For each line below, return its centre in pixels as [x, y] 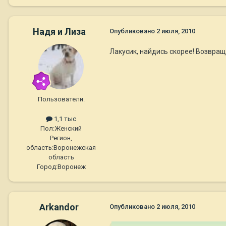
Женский [68, 128]
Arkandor [59, 207]
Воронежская [75, 147]
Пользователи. [61, 99]
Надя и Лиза [59, 31]
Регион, [61, 138]
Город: [47, 166]
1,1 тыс [64, 119]
